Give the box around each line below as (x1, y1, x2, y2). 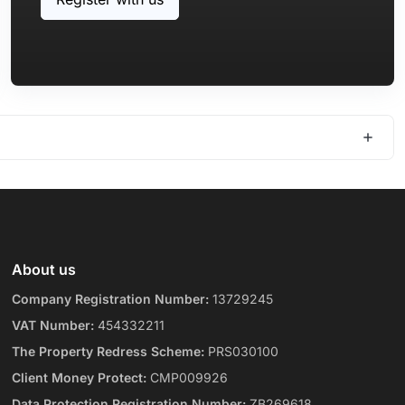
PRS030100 (204, 343, 279, 359)
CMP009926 (146, 369, 229, 385)
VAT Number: (12, 316, 95, 333)
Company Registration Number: (12, 290, 210, 306)
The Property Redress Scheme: (12, 343, 205, 359)
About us (12, 259, 77, 278)
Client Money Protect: (12, 369, 147, 385)
